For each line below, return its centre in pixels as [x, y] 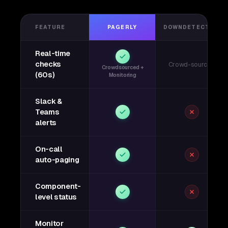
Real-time [53, 53]
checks [48, 64]
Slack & [49, 101]
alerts [46, 123]
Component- [58, 186]
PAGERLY [122, 27]
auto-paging [57, 160]
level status [56, 197]
